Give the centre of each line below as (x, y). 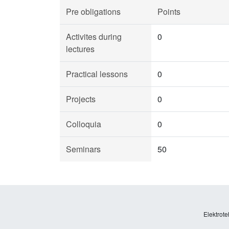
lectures (80, 49)
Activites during (94, 37)
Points (169, 12)
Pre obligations (93, 12)
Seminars (83, 149)
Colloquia (84, 124)
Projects (81, 99)
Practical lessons (97, 74)
